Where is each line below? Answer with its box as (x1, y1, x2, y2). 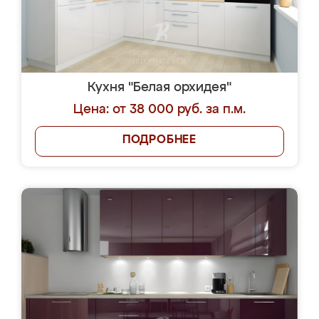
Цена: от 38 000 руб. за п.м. (73, 103, 246, 116)
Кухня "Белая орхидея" (88, 81, 231, 94)
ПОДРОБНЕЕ (122, 135, 197, 146)
